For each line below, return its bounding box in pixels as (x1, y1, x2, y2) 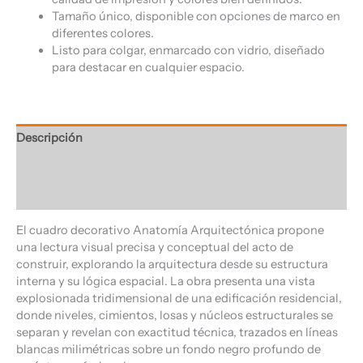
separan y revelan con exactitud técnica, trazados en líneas (16, 325, 338, 340)
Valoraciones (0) (16, 188, 107, 203)
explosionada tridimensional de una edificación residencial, (16, 291, 342, 305)
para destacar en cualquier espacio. (51, 60, 245, 75)
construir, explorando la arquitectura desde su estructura (16, 257, 328, 271)
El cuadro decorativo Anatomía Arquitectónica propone (16, 223, 324, 237)
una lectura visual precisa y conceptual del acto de (16, 240, 293, 254)
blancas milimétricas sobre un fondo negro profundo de (16, 342, 321, 357)
